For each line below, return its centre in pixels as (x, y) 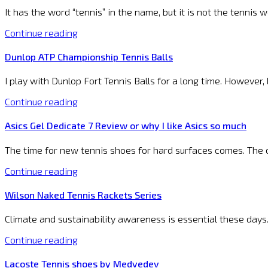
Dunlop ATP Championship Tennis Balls (89, 56)
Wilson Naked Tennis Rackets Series (83, 194)
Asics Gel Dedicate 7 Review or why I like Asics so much (126, 126)
